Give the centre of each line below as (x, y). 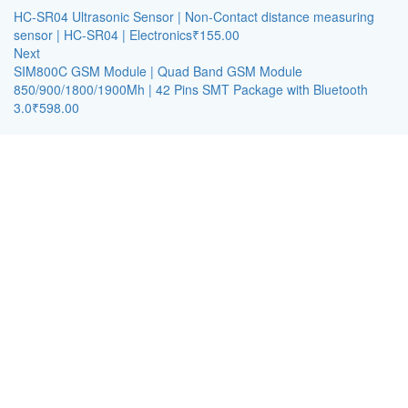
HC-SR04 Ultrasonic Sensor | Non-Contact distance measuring (194, 16)
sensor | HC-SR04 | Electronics (103, 35)
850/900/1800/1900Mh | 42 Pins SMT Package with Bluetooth (191, 89)
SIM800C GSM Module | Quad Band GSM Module (158, 71)
